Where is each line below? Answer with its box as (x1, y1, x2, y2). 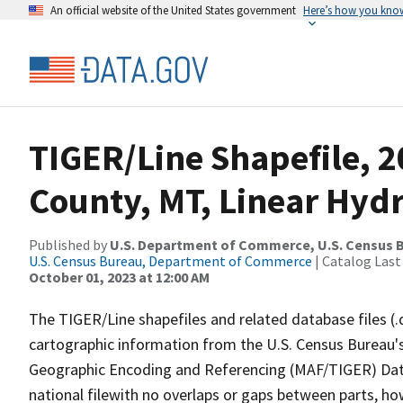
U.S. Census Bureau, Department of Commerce (29, 252, 312, 270)
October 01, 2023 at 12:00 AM (29, 268, 210, 286)
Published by (29, 236, 110, 254)
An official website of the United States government (50, 3, 296, 17)
